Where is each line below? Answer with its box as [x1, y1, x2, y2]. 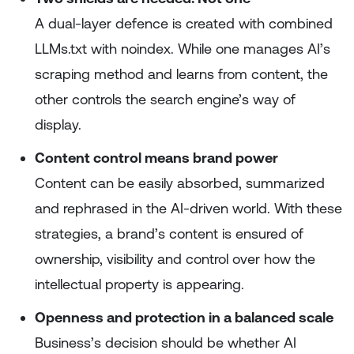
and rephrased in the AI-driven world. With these [35, 200, 342, 217]
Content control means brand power [35, 149, 278, 166]
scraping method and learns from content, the [35, 66, 328, 82]
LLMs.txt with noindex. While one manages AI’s [35, 40, 330, 57]
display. [35, 116, 81, 133]
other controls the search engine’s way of [35, 91, 296, 107]
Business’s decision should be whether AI [35, 334, 296, 351]
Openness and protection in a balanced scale [35, 309, 333, 326]
